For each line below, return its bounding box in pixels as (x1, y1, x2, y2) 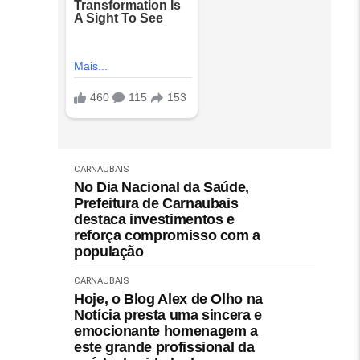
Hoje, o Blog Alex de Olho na (74, 290, 263, 307)
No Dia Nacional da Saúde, (74, 178, 249, 195)
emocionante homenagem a (74, 322, 258, 339)
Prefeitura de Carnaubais (74, 194, 239, 211)
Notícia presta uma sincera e (74, 306, 262, 323)
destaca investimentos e (74, 211, 235, 227)
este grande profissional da (74, 338, 255, 355)
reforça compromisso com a (74, 227, 260, 243)
